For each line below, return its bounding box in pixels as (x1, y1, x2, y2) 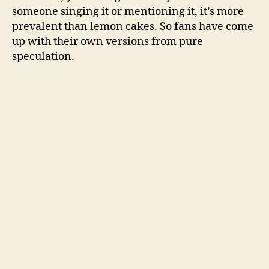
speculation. (12, 49, 74, 64)
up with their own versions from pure (12, 34, 203, 49)
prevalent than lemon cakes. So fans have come (12, 19, 253, 34)
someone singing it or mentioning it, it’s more (12, 4, 244, 19)
